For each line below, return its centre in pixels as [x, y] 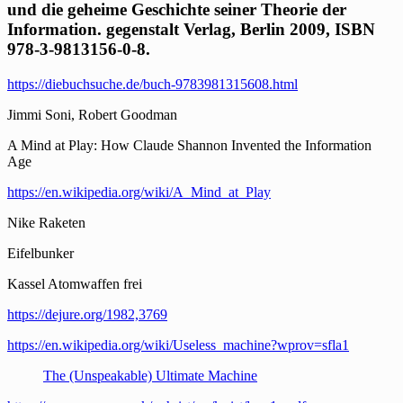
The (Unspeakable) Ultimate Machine [150, 375]
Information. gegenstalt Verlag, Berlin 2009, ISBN [191, 30]
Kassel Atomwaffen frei [75, 283]
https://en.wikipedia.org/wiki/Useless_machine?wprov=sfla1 [178, 345]
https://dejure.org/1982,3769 [87, 314]
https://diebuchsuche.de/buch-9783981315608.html [152, 84]
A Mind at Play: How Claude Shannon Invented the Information [189, 145]
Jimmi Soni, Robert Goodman [92, 114]
